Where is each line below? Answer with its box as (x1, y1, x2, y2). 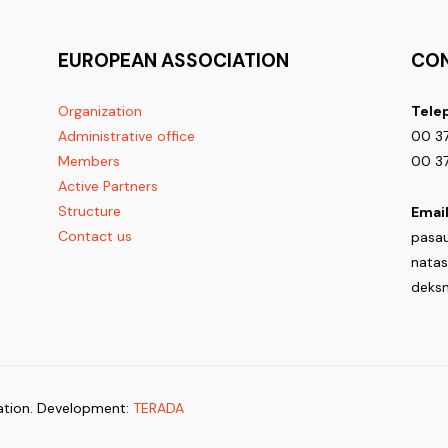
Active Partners (57, 177, 158, 195)
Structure (57, 202, 121, 220)
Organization (57, 102, 142, 120)
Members (57, 152, 120, 170)
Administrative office (57, 127, 195, 145)
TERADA (132, 399, 184, 417)
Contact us (57, 227, 132, 245)
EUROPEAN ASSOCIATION (57, 48, 289, 73)
